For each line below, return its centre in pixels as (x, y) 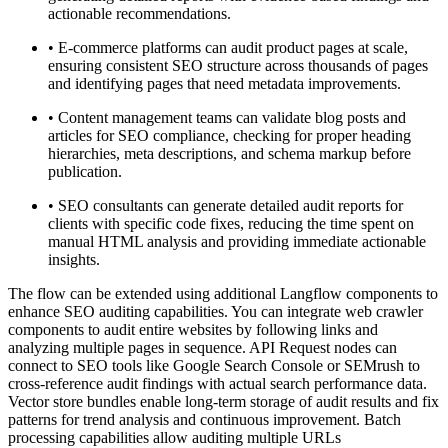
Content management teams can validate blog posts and (232, 118)
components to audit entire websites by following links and (193, 330)
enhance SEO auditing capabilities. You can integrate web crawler (215, 312)
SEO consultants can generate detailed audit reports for (230, 206)
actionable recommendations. (139, 14)
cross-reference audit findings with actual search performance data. (217, 384)
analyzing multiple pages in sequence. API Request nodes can (202, 348)
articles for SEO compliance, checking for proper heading (229, 136)
